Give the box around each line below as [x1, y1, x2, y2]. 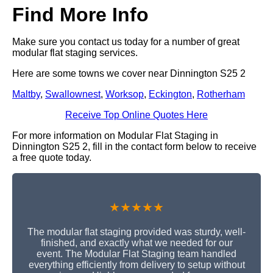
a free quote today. [12, 152, 91, 163]
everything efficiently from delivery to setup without [28, 259, 245, 270]
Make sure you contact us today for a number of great [12, 36, 239, 47]
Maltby [12, 88, 40, 99]
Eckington [149, 88, 192, 99]
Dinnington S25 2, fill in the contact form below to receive [12, 141, 257, 152]
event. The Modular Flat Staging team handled [37, 248, 236, 259]
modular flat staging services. [12, 47, 138, 58]
